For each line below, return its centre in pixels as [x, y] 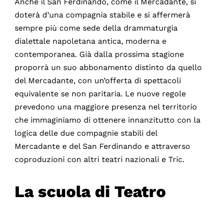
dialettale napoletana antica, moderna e [90, 41]
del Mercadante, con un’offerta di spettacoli [98, 80]
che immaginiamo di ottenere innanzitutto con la [107, 120]
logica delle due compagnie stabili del [86, 133]
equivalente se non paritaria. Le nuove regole [100, 93]
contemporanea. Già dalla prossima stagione [99, 54]
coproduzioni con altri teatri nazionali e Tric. [99, 159]
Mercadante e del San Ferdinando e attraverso [102, 146]
